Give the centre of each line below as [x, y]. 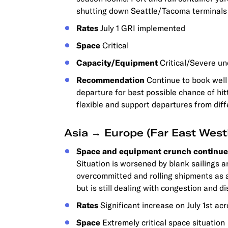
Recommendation [110, 80]
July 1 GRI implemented [142, 28]
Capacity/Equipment [117, 63]
